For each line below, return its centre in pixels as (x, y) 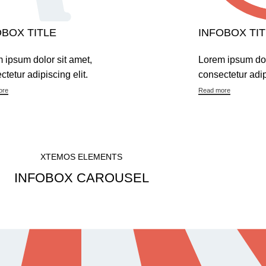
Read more (214, 90)
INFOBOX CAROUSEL (81, 178)
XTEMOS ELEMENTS (81, 156)
